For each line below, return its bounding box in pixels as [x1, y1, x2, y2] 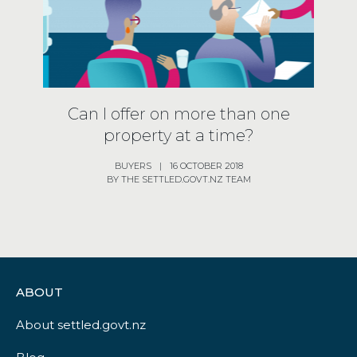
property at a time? [103, 125, 254, 145]
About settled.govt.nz [16, 316, 146, 332]
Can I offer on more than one [67, 104, 290, 124]
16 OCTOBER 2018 [169, 159, 243, 171]
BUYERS [114, 159, 151, 171]
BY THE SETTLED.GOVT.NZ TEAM [106, 173, 251, 185]
